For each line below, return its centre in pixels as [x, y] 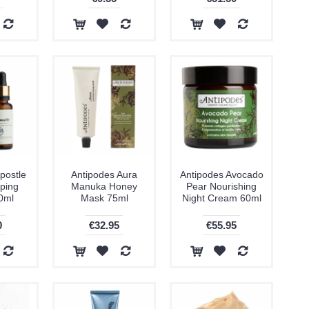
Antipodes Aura [104, 175]
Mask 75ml [104, 198]
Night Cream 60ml [221, 198]
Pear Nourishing [221, 186]
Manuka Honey [104, 186]
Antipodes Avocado [221, 175]
